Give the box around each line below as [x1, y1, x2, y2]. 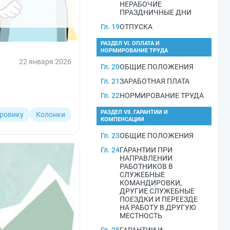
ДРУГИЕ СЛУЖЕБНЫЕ [120, 187, 195, 195]
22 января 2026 [19, 57, 71, 66]
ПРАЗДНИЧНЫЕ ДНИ [120, 8, 191, 16]
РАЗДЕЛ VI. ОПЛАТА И [101, 40, 160, 47]
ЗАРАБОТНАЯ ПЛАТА [120, 77, 189, 85]
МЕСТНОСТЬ [120, 212, 162, 220]
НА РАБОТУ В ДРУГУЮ [120, 203, 196, 212]
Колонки [36, 110, 65, 119]
